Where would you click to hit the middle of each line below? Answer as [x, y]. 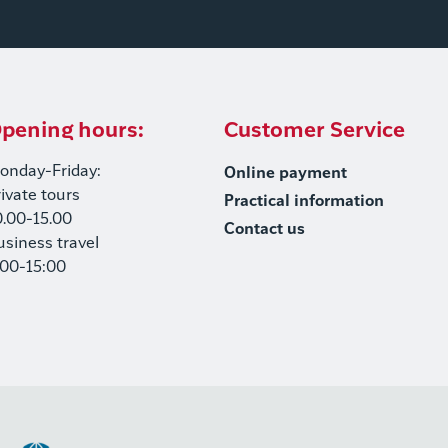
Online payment [285, 173]
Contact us [264, 229]
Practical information [304, 201]
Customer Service [314, 131]
